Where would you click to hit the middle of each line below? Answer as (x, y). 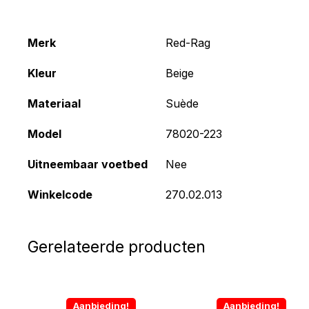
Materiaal (54, 103)
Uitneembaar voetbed (88, 164)
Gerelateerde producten (117, 247)
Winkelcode (60, 194)
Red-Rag (188, 42)
